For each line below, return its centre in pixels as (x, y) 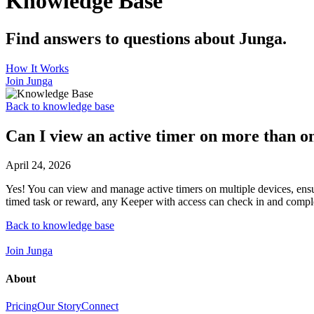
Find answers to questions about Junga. (146, 38)
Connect (100, 306)
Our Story (59, 306)
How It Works (37, 68)
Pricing (21, 306)
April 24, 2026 (38, 165)
